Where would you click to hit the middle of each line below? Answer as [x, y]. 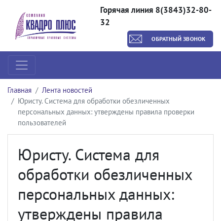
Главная [19, 90]
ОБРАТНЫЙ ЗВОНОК [178, 39]
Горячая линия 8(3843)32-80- [156, 10]
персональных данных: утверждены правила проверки [106, 112]
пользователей [42, 123]
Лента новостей [67, 90]
